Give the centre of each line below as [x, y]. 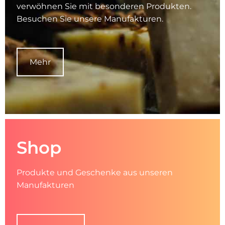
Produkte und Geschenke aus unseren [94, 173]
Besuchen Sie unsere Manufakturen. [90, 19]
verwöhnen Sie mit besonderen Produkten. [104, 6]
